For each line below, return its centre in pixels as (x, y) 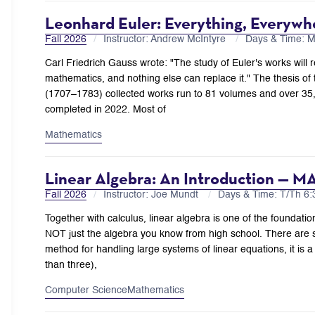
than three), (71, 265)
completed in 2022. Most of (105, 109)
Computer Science (86, 290)
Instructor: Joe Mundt (152, 194)
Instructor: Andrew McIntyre (166, 39)
